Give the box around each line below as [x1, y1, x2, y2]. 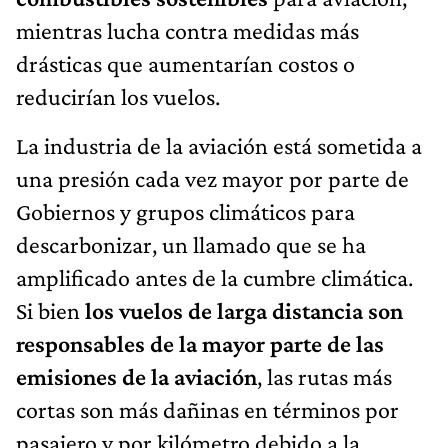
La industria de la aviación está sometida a [16, 131, 422, 159]
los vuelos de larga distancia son [85, 296, 403, 324]
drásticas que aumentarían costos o [16, 49, 355, 77]
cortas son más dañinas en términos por [16, 395, 399, 423]
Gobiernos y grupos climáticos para [16, 197, 355, 225]
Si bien [16, 296, 85, 324]
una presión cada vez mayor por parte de [16, 164, 409, 192]
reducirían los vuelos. [16, 82, 220, 110]
